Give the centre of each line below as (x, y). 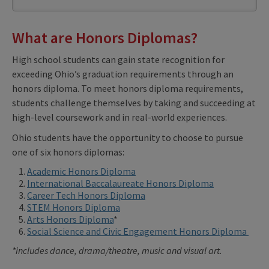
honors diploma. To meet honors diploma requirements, (128, 88)
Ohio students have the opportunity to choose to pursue (128, 137)
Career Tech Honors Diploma (86, 195)
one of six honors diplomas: (68, 152)
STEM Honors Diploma (74, 207)
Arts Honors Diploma (70, 219)
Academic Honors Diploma (81, 171)
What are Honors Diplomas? (105, 37)
